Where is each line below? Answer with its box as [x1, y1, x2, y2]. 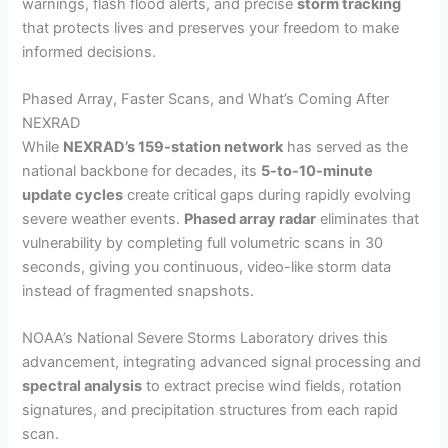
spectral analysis [22, 377, 143, 396]
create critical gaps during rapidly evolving [123, 185, 412, 204]
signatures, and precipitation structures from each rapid [22, 401, 399, 420]
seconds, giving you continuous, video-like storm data [22, 257, 392, 276]
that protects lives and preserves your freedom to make [22, 18, 400, 37]
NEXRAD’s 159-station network [63, 137, 284, 156]
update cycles [22, 185, 124, 204]
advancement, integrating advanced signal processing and [22, 353, 422, 372]
